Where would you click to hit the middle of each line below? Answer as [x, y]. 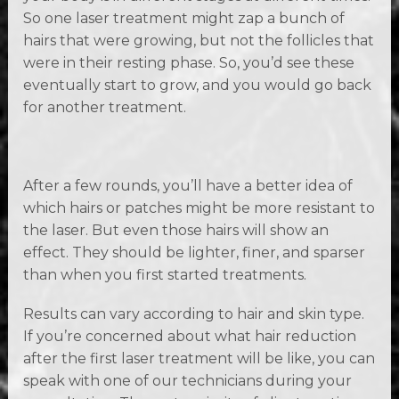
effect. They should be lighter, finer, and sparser [195, 252]
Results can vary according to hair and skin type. [194, 314]
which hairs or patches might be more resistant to [199, 208]
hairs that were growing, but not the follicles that [199, 40]
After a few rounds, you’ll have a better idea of [188, 185]
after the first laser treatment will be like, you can [199, 359]
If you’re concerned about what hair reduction [190, 337]
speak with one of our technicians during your [188, 381]
